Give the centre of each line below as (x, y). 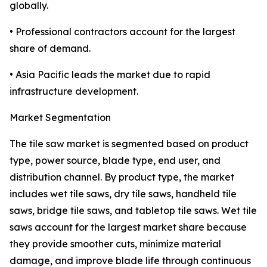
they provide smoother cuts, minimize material (115, 244)
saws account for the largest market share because (128, 227)
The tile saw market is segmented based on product (129, 144)
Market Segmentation (60, 118)
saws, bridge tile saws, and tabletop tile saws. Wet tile (133, 211)
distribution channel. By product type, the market (122, 177)
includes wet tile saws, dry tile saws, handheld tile (123, 194)
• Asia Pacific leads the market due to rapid (110, 75)
